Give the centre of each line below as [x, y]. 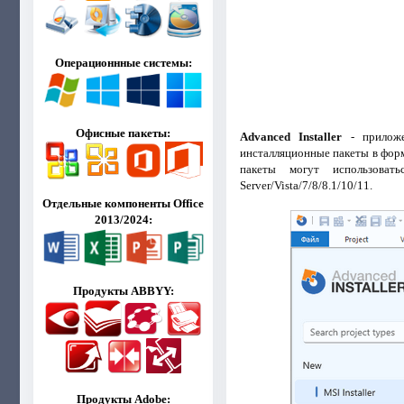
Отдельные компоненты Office [124, 203]
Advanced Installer [291, 136]
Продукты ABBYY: [123, 290]
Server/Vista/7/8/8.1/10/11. [306, 185]
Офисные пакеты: [124, 133]
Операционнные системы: [123, 63]
